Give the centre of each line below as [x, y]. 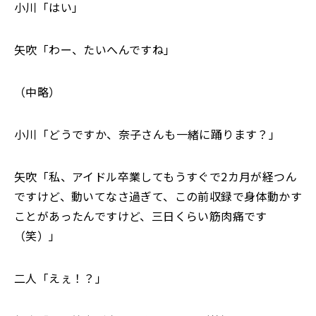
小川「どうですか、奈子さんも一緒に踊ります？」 [147, 134]
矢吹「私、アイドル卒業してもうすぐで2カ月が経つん [156, 176]
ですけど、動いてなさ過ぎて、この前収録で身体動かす [158, 196]
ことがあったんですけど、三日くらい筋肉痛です [141, 216]
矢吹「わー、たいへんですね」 [95, 49]
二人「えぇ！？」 [61, 278]
